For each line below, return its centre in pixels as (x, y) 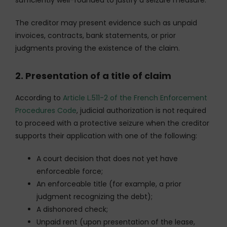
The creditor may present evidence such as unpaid (106, 23)
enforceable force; (70, 171)
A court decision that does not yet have (107, 158)
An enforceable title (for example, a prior (109, 184)
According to (39, 98)
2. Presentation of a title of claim (93, 75)
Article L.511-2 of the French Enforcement (135, 98)
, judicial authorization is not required (141, 110)
